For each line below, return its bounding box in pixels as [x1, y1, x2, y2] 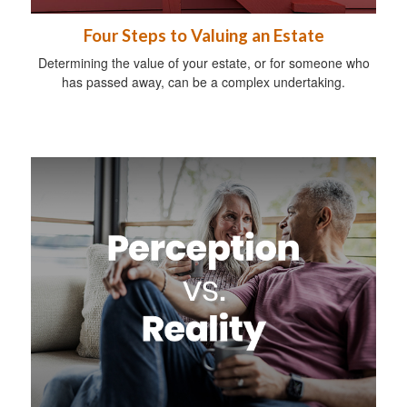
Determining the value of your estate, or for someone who [37, 54, 370, 73]
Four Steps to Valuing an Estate [83, 25, 324, 46]
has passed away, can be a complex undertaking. [62, 73, 345, 92]
